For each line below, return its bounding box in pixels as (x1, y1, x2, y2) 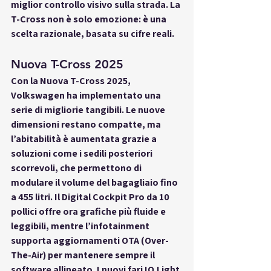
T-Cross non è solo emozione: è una (11, 12, 168, 25)
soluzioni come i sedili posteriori (11, 146, 154, 160)
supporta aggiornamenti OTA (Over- (11, 233, 169, 247)
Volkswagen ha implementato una (11, 88, 163, 102)
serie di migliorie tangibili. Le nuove (11, 103, 167, 116)
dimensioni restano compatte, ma (11, 117, 163, 131)
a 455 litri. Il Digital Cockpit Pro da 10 (11, 190, 171, 203)
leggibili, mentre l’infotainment (11, 219, 151, 232)
